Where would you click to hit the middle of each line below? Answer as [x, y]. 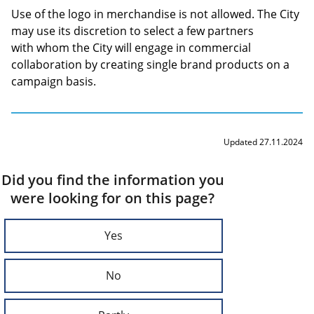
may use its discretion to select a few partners [132, 30]
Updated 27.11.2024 [263, 142]
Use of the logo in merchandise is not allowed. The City [155, 14]
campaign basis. [54, 81]
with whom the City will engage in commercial [131, 47]
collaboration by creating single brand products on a [150, 64]
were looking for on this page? [112, 198]
